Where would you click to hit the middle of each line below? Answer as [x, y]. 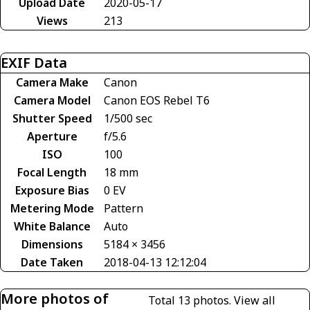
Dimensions [52, 244]
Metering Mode [52, 208]
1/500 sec [128, 118]
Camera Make [52, 82]
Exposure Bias [52, 190]
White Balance [52, 226]
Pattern [124, 208]
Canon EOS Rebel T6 [157, 100]
